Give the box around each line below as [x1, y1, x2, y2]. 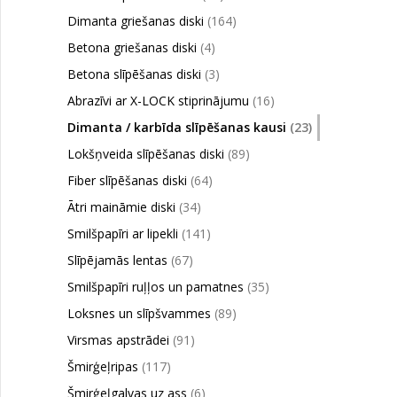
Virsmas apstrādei [67, 331, 173, 348]
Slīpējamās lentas [67, 252, 171, 269]
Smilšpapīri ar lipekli [67, 225, 182, 242]
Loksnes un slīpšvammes [67, 305, 214, 322]
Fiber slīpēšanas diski [67, 172, 191, 189]
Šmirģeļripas [67, 358, 142, 375]
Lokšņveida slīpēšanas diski [67, 145, 228, 162]
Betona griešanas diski [67, 39, 200, 56]
